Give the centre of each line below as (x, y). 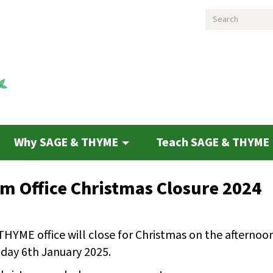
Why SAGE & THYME (67, 142)
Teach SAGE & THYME (214, 142)
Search (223, 17)
